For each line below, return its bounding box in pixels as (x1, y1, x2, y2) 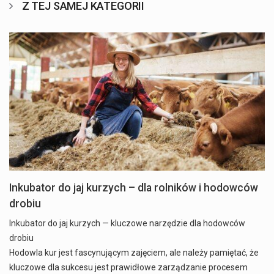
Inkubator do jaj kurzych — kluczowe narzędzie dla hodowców (9, 218, 245, 229)
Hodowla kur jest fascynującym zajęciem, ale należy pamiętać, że (9, 248, 259, 258)
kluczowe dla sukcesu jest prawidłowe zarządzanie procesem (9, 262, 248, 273)
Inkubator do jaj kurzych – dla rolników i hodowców (9, 182, 258, 194)
